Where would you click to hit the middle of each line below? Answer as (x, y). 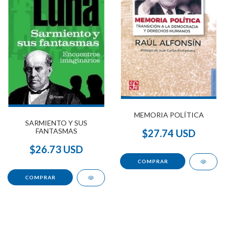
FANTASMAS (56, 131)
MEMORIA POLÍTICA (169, 115)
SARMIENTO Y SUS (56, 123)
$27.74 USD (169, 133)
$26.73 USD (56, 149)
